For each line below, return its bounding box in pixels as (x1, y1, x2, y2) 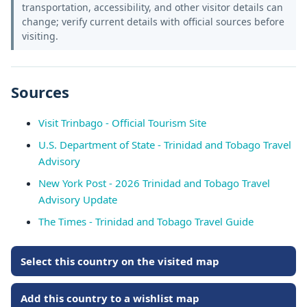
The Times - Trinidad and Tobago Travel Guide (38, 214, 254, 228)
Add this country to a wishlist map (21, 291, 199, 305)
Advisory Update (38, 193, 117, 206)
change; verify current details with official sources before (22, 15, 284, 28)
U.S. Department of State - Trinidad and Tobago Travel (38, 138, 291, 151)
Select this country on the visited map (21, 254, 219, 268)
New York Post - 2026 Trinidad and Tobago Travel (38, 176, 270, 190)
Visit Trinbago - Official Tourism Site (38, 116, 206, 130)
